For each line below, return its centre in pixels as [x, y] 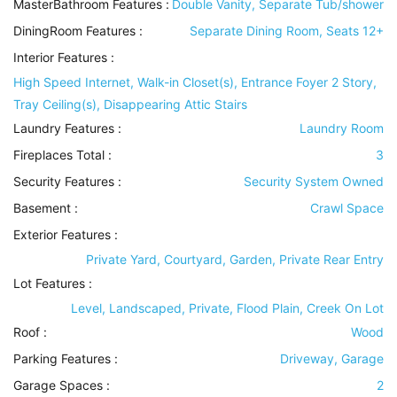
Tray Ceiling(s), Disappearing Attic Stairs [130, 105]
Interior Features [60, 58]
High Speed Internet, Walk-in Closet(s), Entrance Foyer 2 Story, [195, 82]
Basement [42, 208]
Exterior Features [62, 235]
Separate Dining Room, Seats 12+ [287, 31]
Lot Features [49, 284]
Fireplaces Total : [62, 155]
